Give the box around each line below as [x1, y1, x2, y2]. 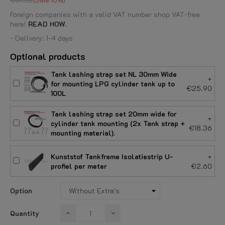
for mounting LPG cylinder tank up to [51, 79, 175, 88]
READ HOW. [28, 19, 66, 29]
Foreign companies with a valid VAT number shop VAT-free [10, 10, 200, 19]
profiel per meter [51, 161, 107, 171]
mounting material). [51, 128, 115, 138]
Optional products [10, 50, 85, 62]
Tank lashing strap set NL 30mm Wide [51, 69, 177, 79]
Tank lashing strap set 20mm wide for [51, 109, 177, 119]
